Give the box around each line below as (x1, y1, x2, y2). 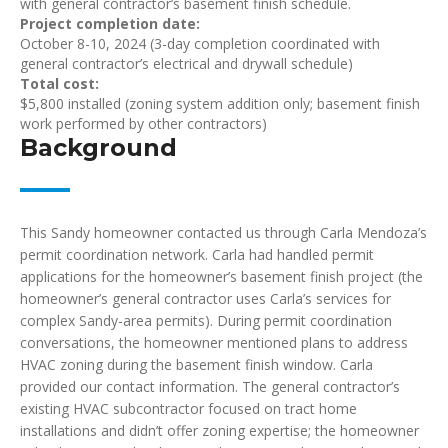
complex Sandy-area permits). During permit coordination (20, 311, 392, 330)
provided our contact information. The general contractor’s (20, 377, 400, 396)
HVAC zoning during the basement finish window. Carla (20, 355, 373, 374)
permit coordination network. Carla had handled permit (20, 245, 374, 264)
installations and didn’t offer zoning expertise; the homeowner (20, 421, 419, 440)
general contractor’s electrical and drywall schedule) (20, 54, 353, 73)
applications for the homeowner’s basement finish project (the (20, 267, 423, 286)
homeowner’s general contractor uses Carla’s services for (20, 289, 391, 308)
